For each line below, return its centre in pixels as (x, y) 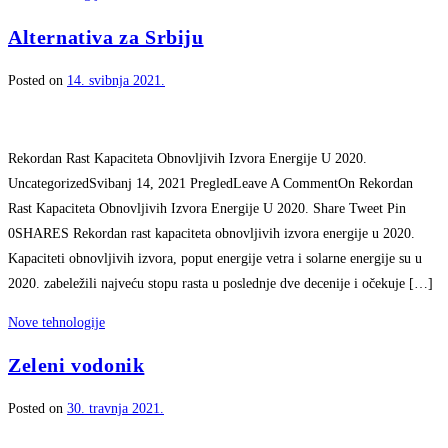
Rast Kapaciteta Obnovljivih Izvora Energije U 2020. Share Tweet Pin (207, 208)
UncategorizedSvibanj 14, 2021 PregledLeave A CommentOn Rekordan (210, 183)
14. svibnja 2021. (116, 80)
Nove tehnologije (56, 322)
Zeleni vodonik (76, 365)
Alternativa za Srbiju (106, 36)
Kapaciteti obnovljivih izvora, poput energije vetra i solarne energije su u (215, 258)
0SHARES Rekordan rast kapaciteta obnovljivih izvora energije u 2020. (211, 233)
